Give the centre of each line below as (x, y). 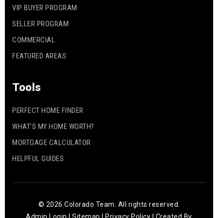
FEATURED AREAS (39, 56)
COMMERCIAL (34, 40)
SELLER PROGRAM (40, 24)
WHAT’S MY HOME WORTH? (53, 127)
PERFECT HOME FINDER (48, 111)
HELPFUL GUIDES (38, 159)
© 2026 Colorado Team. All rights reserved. (109, 205)
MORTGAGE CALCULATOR (52, 143)
